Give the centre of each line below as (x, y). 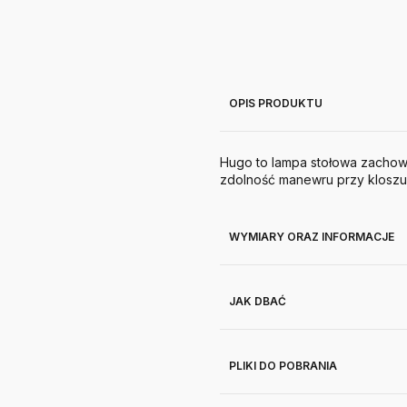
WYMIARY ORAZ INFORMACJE (312, 237)
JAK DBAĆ (258, 301)
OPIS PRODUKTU (276, 103)
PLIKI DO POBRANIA (283, 366)
